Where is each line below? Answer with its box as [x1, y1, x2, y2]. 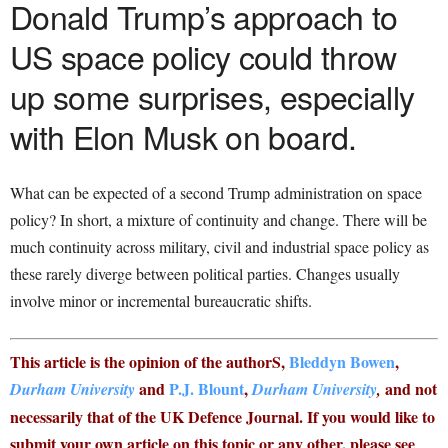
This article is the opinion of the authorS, [10, 350, 289, 374]
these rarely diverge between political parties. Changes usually [10, 263, 400, 285]
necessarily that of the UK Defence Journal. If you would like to [10, 405, 435, 429]
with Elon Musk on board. [10, 113, 357, 160]
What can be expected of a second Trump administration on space [10, 182, 422, 204]
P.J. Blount [169, 377, 244, 401]
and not [381, 377, 437, 401]
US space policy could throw [10, 33, 397, 80]
